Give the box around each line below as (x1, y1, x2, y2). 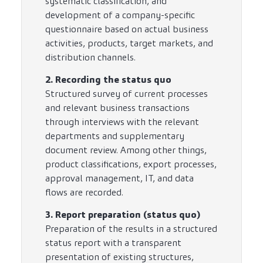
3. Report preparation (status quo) (45, 208, 200, 221)
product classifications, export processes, (45, 157, 217, 170)
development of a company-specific (45, 8, 195, 21)
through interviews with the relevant (45, 115, 199, 128)
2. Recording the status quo (45, 73, 171, 86)
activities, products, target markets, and (45, 36, 213, 49)
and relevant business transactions (45, 101, 190, 114)
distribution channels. (45, 50, 136, 63)
